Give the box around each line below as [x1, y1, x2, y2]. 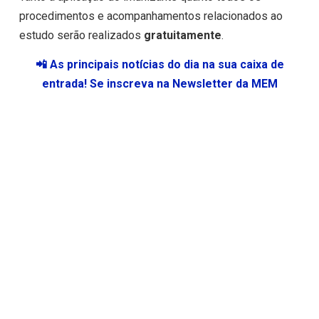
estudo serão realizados [19, 28, 144, 42]
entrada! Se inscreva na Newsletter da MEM [41, 77, 278, 91]
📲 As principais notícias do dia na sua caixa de [35, 58, 284, 72]
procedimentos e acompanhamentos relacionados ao [19, 9, 283, 23]
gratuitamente [143, 28, 221, 42]
